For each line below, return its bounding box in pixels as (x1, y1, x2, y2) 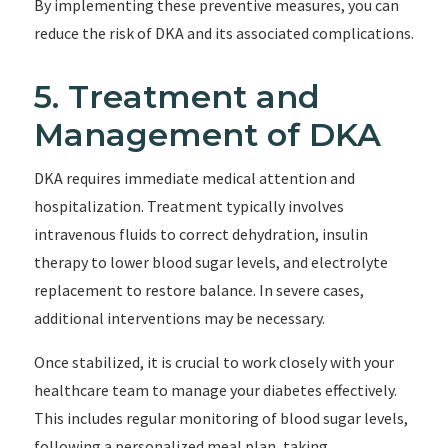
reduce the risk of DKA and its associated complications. (33, 23, 414, 43)
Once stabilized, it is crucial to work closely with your (33, 352, 394, 372)
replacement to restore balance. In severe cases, (33, 280, 364, 300)
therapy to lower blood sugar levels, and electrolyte (33, 252, 388, 272)
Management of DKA (33, 115, 381, 154)
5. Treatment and (33, 77, 320, 116)
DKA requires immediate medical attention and (33, 168, 355, 188)
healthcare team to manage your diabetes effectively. (33, 380, 397, 400)
